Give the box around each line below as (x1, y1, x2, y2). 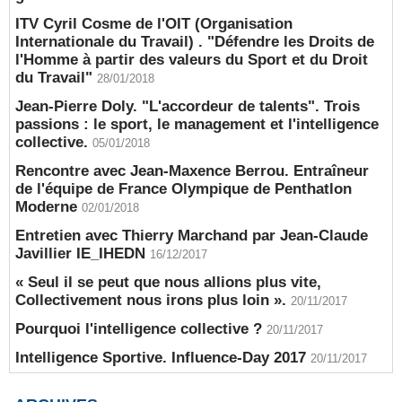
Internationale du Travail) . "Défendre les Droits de (15, 33, 374, 50)
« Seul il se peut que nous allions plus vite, (15, 274, 321, 291)
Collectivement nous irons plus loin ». (15, 292, 291, 309)
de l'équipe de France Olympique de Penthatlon (15, 180, 352, 197)
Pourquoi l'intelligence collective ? (15, 320, 262, 337)
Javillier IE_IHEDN (15, 245, 145, 262)
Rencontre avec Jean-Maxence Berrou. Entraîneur (15, 162, 369, 179)
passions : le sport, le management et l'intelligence (15, 116, 379, 133)
